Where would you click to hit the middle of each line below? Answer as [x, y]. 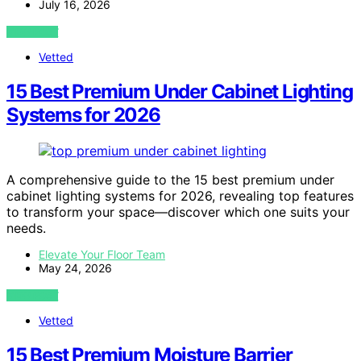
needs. [26, 228]
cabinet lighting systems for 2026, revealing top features [180, 195]
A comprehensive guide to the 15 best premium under [170, 179]
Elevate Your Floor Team [102, 254]
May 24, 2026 [75, 268]
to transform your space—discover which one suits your [178, 212]
